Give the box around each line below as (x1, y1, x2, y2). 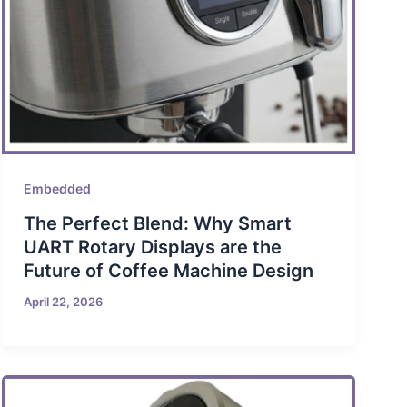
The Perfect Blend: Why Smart (24, 213, 293, 235)
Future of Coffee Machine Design (24, 260, 314, 283)
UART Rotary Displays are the (24, 236, 283, 259)
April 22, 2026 (24, 294, 104, 310)
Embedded (24, 181, 92, 197)
